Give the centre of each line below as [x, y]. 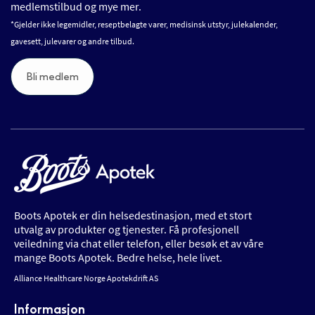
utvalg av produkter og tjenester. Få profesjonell [127, 229]
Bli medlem [52, 76]
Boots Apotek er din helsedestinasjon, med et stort [133, 215]
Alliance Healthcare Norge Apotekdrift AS [86, 278]
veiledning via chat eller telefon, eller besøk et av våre [139, 243]
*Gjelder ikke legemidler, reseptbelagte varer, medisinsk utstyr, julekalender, [144, 24]
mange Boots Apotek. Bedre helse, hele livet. [118, 257]
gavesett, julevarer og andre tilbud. [72, 41]
